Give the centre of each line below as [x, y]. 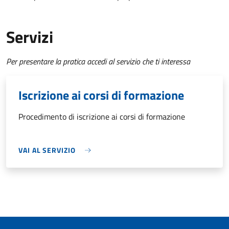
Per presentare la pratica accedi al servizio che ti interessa [98, 62]
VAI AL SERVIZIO [47, 150]
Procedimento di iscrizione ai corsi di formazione [102, 117]
